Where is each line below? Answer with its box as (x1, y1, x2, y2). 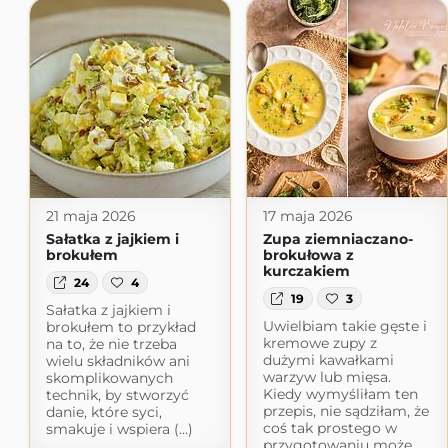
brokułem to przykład (45, 317, 196, 336)
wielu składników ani (45, 351, 190, 370)
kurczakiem (262, 262, 350, 281)
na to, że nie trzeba (45, 334, 177, 353)
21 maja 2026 (45, 207, 136, 226)
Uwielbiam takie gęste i (262, 316, 427, 335)
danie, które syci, (45, 402, 162, 421)
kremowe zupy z (262, 333, 377, 352)
